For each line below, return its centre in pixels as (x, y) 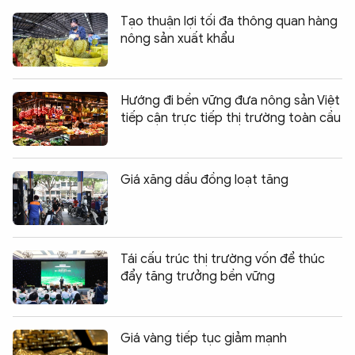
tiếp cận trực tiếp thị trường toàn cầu (231, 118)
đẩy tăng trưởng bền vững (198, 276)
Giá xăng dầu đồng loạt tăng (204, 179)
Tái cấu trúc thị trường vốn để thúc (223, 259)
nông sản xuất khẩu (177, 38)
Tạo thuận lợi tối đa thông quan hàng (229, 21)
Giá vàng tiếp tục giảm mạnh (204, 338)
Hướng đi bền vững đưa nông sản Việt (230, 100)
